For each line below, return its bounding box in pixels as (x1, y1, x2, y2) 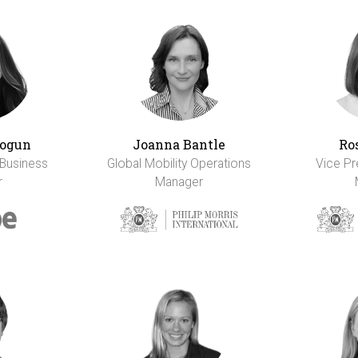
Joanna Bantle (133, 136, 225, 153)
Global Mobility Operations (107, 156, 251, 172)
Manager (155, 174, 203, 190)
